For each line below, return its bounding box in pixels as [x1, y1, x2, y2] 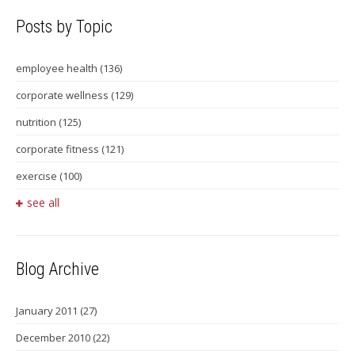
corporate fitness [16, 142, 101, 157]
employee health [16, 61, 100, 76]
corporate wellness [16, 88, 111, 103]
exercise [16, 169, 59, 184]
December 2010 [16, 330, 93, 345]
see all [27, 195, 59, 211]
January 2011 [16, 303, 80, 318]
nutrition [16, 115, 59, 130]
